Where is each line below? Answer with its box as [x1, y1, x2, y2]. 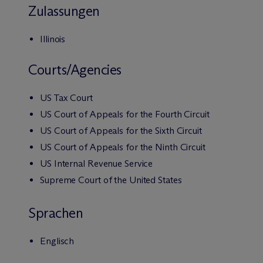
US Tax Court [40, 92, 93, 103]
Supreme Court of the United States [40, 174, 182, 186]
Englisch [40, 235, 75, 247]
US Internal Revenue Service [40, 158, 153, 169]
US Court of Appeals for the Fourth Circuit [40, 109, 210, 120]
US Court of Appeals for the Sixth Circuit [40, 125, 202, 136]
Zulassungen [28, 2, 100, 19]
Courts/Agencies [28, 61, 122, 78]
